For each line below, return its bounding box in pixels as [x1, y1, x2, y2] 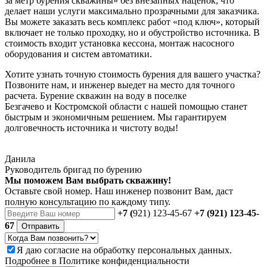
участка [225, 69, 256, 79]
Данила [5, 153, 35, 164]
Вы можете [5, 16, 52, 27]
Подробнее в [5, 255, 59, 266]
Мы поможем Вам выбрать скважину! [5, 175, 171, 185]
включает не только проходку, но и [5, 27, 148, 38]
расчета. [5, 90, 40, 101]
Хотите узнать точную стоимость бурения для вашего [5, 69, 225, 79]
